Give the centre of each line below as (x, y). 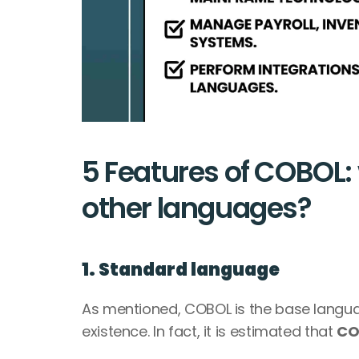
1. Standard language (181, 269)
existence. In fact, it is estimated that (210, 331)
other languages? (197, 208)
